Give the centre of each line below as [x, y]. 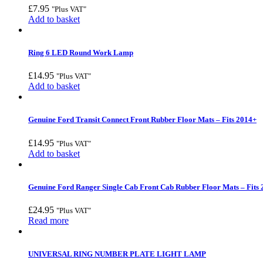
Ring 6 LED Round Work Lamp [81, 53]
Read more [48, 220]
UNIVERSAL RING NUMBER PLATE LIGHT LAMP [117, 254]
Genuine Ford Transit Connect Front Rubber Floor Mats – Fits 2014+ [142, 120]
